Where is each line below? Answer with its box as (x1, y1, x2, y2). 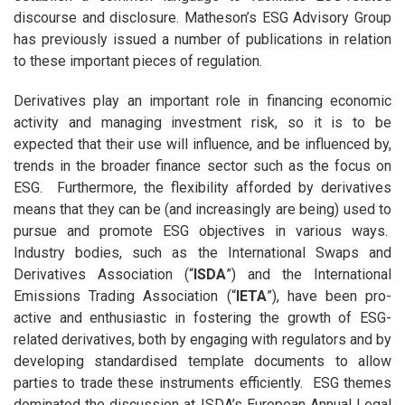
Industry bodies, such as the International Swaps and (13, 244, 392, 262)
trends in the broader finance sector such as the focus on (13, 157, 392, 175)
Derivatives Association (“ (13, 266, 193, 284)
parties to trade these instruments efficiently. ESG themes (13, 374, 392, 392)
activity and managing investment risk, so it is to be (13, 114, 392, 132)
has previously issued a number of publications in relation (13, 31, 392, 49)
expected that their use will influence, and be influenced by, (13, 136, 392, 154)
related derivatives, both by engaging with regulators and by (13, 331, 392, 349)
